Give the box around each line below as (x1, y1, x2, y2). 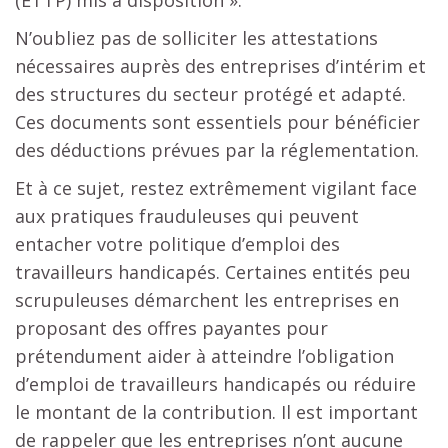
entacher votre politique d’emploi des (15, 231, 340, 256)
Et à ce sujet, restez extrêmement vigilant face (15, 175, 417, 200)
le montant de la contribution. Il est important (15, 399, 418, 424)
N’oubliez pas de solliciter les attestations (15, 25, 378, 50)
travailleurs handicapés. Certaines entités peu (15, 259, 411, 284)
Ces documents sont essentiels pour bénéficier (15, 109, 420, 134)
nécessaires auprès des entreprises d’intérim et (15, 53, 426, 78)
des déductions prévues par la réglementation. (15, 137, 419, 162)
